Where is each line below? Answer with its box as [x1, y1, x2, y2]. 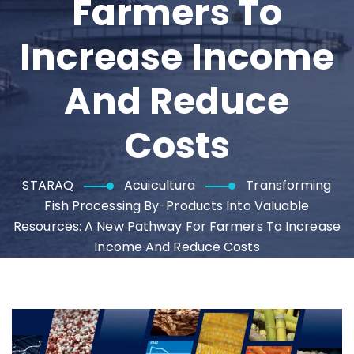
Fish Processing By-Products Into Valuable [44, 197, 310, 215]
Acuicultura [124, 176, 196, 194]
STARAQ [22, 176, 74, 194]
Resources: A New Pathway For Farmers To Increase [13, 217, 341, 235]
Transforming [246, 176, 332, 194]
